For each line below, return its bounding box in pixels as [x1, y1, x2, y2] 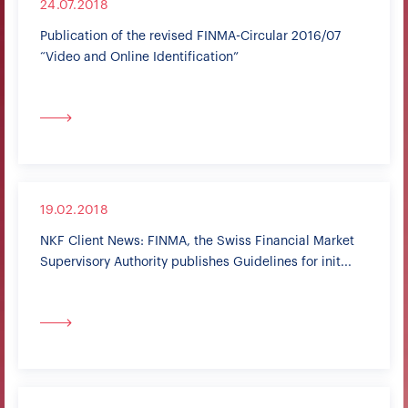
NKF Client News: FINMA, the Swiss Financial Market [40, 235, 354, 248]
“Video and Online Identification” [40, 51, 239, 64]
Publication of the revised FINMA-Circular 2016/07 [40, 30, 341, 43]
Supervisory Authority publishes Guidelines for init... [40, 256, 352, 269]
